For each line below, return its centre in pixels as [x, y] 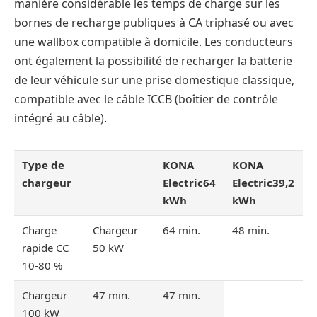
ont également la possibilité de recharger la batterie [153, 61]
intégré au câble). [60, 119]
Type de [44, 165]
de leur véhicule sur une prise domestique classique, [154, 80]
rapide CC [46, 248]
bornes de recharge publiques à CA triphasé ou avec [154, 23]
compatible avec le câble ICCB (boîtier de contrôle [146, 99]
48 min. [251, 230]
